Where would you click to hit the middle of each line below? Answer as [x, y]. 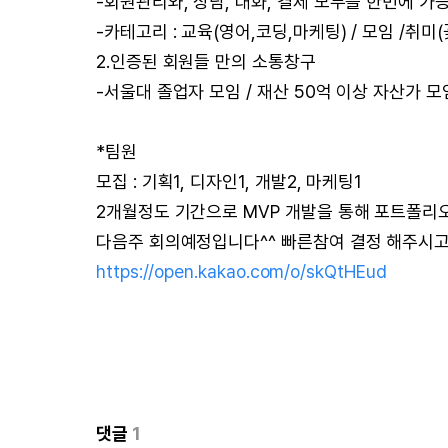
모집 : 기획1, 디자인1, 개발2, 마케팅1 [229, 181]
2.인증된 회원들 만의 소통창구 [206, 61]
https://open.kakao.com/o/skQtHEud [241, 271]
